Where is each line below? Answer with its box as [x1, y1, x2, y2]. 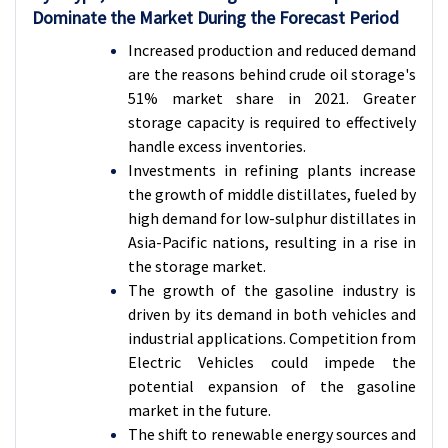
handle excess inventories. [128, 136, 306, 156]
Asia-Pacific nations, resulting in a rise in [128, 232, 416, 252]
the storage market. [128, 256, 266, 276]
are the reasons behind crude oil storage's [128, 64, 416, 84]
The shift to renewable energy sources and [128, 424, 416, 444]
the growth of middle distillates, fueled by [128, 184, 416, 204]
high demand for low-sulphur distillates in [128, 208, 416, 228]
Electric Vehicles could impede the [128, 352, 416, 372]
